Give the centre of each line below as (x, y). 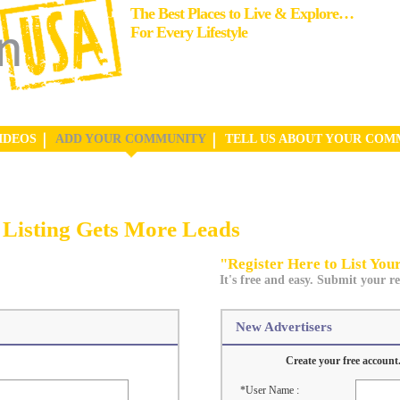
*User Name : (269, 390)
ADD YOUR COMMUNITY (131, 139)
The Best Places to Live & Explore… (242, 13)
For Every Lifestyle (189, 32)
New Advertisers (283, 327)
